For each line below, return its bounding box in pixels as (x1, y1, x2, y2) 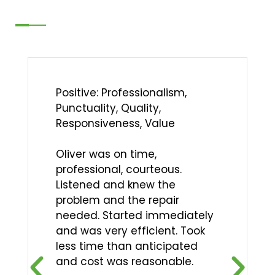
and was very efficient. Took (56, 223, 205, 239)
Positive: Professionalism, (56, 85, 187, 101)
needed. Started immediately (56, 208, 214, 223)
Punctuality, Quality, (56, 101, 161, 116)
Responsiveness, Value (56, 116, 175, 131)
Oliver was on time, (56, 147, 157, 162)
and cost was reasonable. (56, 254, 193, 269)
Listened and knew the (56, 177, 176, 193)
